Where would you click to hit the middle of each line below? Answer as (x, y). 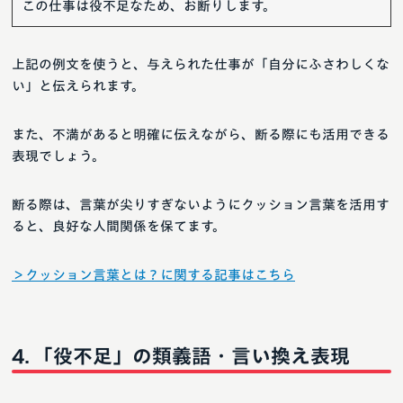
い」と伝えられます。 (78, 86)
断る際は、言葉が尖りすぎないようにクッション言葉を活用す (201, 205)
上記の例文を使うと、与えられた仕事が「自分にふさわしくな (201, 65)
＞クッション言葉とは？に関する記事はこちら (153, 275)
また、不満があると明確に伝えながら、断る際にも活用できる (201, 135)
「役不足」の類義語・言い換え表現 (192, 357)
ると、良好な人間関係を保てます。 (119, 227)
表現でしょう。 (58, 157)
